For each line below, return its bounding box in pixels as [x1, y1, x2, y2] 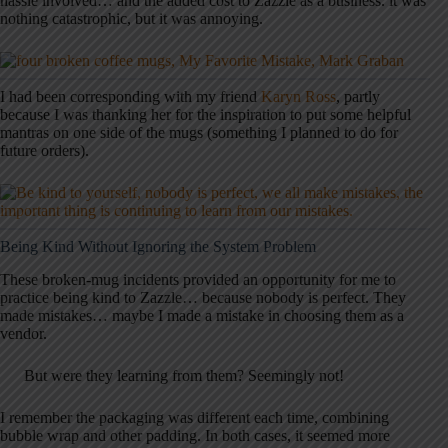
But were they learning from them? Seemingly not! [24, 366, 344, 384]
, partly [336, 87, 380, 105]
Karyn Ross [261, 87, 336, 105]
